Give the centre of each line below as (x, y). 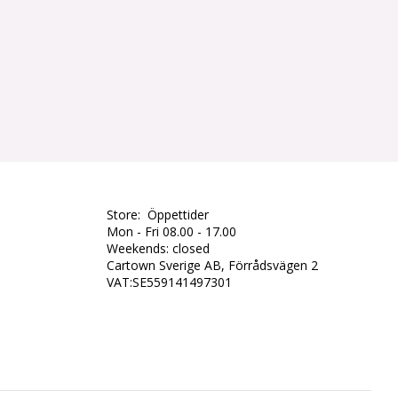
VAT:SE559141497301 (169, 282)
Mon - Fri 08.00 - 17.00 (171, 231)
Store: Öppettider (157, 215)
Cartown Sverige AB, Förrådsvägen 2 (212, 265)
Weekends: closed (158, 248)
